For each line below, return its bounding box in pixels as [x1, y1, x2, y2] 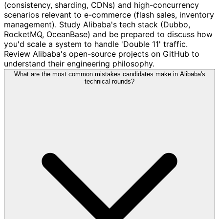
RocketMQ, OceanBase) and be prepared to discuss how [4, 29, 213, 39]
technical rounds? [85, 77, 134, 85]
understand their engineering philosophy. [4, 58, 154, 68]
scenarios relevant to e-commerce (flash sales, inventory [4, 9, 214, 20]
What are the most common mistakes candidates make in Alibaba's [14, 70, 205, 78]
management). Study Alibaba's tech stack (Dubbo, [4, 19, 190, 29]
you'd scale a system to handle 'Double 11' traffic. [4, 39, 188, 49]
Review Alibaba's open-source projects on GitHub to [4, 48, 199, 59]
